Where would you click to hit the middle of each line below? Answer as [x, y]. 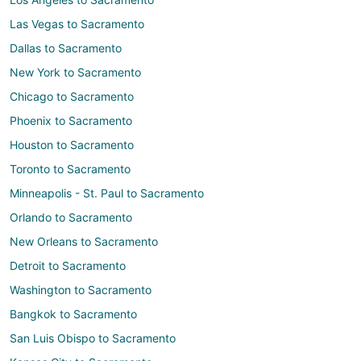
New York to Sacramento [75, 73]
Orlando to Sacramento [71, 218]
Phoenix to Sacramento [71, 121]
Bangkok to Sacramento [73, 314]
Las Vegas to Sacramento [77, 24]
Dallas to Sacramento [66, 48]
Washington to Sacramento [81, 290]
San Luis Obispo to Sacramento [93, 338]
